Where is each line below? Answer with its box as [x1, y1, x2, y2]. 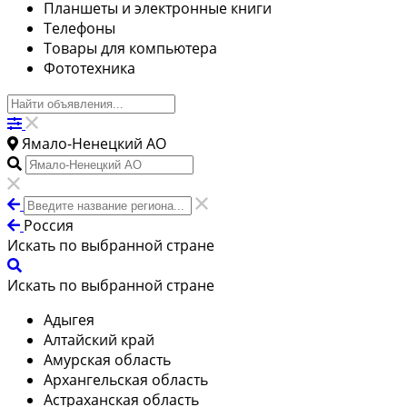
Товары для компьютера [44, 37, 217, 58]
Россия [24, 214, 74, 235]
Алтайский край [44, 329, 154, 350]
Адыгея [44, 309, 94, 330]
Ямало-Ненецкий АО [22, 133, 166, 154]
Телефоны [44, 17, 115, 38]
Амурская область [44, 349, 171, 370]
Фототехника [44, 57, 135, 78]
